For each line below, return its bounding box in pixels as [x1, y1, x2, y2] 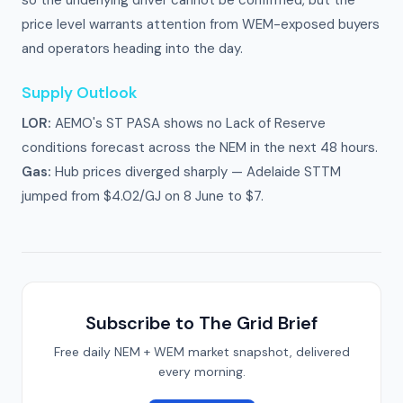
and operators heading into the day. [22, 40, 243, 58]
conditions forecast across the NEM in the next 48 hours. [22, 139, 378, 157]
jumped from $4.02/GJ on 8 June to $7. [22, 187, 264, 205]
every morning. [157, 363, 246, 380]
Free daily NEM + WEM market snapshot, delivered [53, 344, 350, 360]
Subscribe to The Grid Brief [85, 311, 318, 335]
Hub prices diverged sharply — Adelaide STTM [51, 163, 341, 181]
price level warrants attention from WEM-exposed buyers [22, 15, 380, 33]
